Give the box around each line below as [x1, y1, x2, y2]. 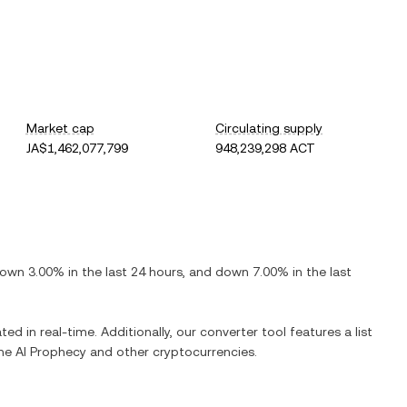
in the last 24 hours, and [65, 264, 215, 279]
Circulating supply [215, 121, 323, 135]
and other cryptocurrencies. [86, 344, 257, 359]
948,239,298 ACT [215, 141, 316, 155]
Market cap [25, 121, 94, 135]
